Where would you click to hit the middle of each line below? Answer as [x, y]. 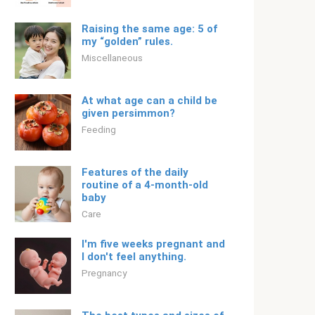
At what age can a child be [149, 101]
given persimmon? [128, 113]
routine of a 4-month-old [145, 185]
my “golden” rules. [127, 41]
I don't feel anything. [134, 257]
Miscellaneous [112, 58]
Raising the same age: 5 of [149, 29]
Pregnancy [104, 273]
